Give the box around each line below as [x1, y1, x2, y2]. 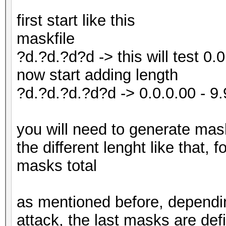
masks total [17, 157, 97, 175]
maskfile [17, 30, 75, 47]
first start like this [17, 12, 135, 29]
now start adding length [17, 66, 178, 84]
